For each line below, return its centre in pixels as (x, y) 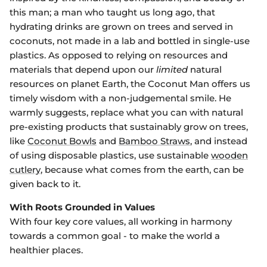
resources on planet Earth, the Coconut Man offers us (130, 84)
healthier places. (46, 250)
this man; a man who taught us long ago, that (112, 13)
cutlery (25, 170)
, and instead (219, 141)
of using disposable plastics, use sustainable (110, 156)
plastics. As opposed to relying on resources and (119, 55)
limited (173, 70)
